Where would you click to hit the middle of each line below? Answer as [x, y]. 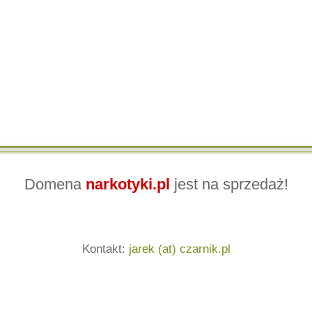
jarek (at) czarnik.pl [179, 249]
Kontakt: [105, 249]
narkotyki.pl [127, 184]
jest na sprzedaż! [229, 184]
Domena [55, 184]
